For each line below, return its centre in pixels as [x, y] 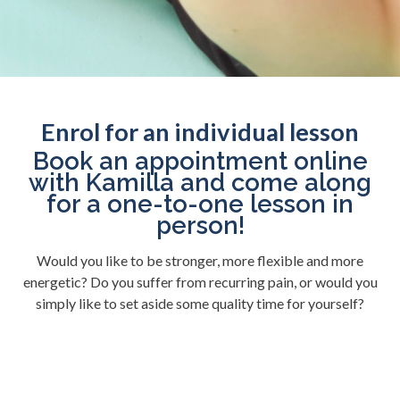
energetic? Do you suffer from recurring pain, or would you [200, 281]
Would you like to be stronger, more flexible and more [200, 260]
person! [200, 225]
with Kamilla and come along [200, 182]
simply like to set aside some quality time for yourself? [200, 303]
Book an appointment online [200, 160]
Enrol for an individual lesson [200, 131]
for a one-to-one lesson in [200, 203]
